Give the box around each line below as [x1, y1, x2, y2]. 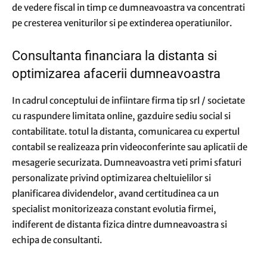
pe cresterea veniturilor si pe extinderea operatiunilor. [12, 17, 232, 29]
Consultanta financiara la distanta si [12, 48, 217, 63]
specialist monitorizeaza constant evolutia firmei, [12, 203, 216, 215]
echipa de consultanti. [12, 234, 102, 246]
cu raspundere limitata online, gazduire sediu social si [12, 110, 231, 122]
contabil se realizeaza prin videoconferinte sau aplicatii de [12, 141, 247, 153]
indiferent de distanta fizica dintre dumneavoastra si [12, 219, 227, 230]
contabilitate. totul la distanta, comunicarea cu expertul [12, 126, 240, 137]
